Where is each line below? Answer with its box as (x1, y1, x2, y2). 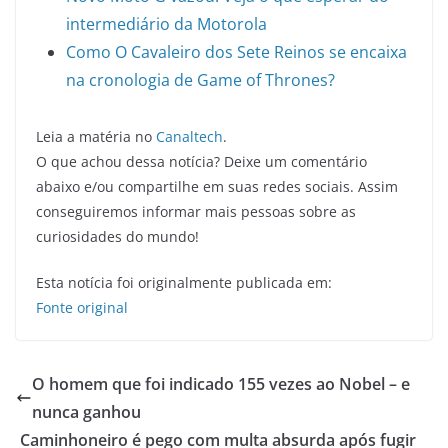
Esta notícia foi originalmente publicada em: (36, 272, 332, 292)
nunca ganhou (32, 400, 141, 423)
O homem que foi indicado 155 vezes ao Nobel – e (32, 372, 410, 395)
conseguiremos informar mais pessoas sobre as (36, 201, 356, 221)
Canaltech (156, 126, 223, 146)
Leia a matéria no (36, 126, 156, 146)
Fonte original (36, 297, 128, 317)
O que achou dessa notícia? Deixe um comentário (36, 151, 367, 171)
